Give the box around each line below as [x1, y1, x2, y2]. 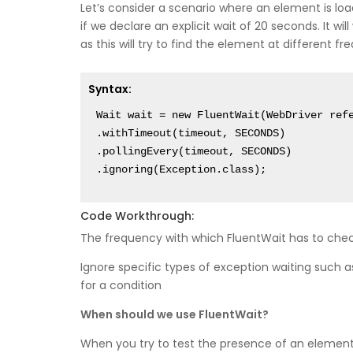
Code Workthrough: [80, 208, 194, 225]
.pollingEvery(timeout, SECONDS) [96, 145, 292, 158]
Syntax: [88, 81, 132, 98]
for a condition [80, 277, 162, 294]
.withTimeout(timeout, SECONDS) [96, 127, 285, 140]
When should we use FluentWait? [80, 307, 269, 323]
